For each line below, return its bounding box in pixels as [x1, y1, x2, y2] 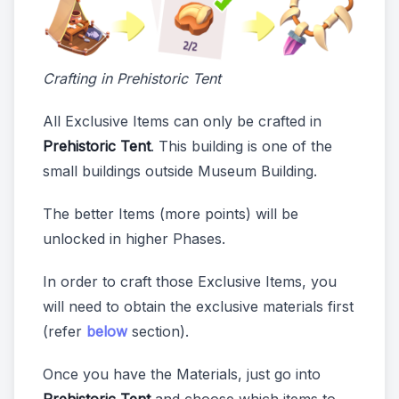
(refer [43, 322, 86, 341]
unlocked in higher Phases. [43, 230, 225, 248]
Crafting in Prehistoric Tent [43, 69, 221, 88]
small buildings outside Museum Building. [43, 162, 317, 181]
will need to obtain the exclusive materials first [43, 297, 354, 316]
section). [127, 322, 189, 341]
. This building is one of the [151, 137, 332, 156]
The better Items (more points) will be [43, 205, 298, 224]
